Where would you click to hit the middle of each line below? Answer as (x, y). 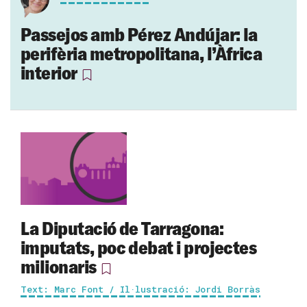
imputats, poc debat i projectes (139, 248)
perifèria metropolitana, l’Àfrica (142, 53)
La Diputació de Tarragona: (122, 229)
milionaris (59, 267)
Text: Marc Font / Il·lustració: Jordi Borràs (140, 290)
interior (49, 72)
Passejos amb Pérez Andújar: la (139, 34)
